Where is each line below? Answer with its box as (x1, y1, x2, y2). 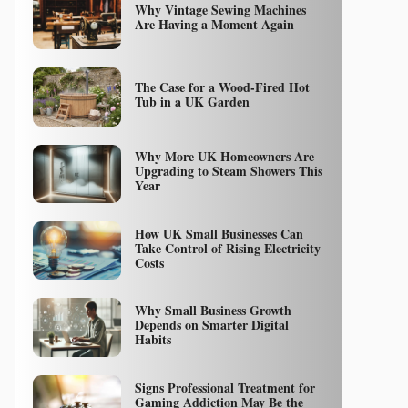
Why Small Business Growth (134, 301, 291, 321)
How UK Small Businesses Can (134, 223, 303, 243)
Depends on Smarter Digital (134, 315, 289, 335)
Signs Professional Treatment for (134, 377, 315, 397)
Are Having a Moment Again (134, 15, 294, 35)
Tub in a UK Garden (134, 91, 250, 111)
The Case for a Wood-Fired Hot (134, 76, 310, 97)
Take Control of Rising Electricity (134, 238, 321, 258)
